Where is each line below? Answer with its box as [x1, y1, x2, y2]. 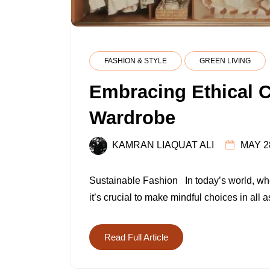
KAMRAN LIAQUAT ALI [112, 140, 214, 151]
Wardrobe [89, 107, 175, 129]
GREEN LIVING [199, 57, 251, 66]
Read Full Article [104, 231, 168, 242]
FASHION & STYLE [104, 57, 167, 66]
